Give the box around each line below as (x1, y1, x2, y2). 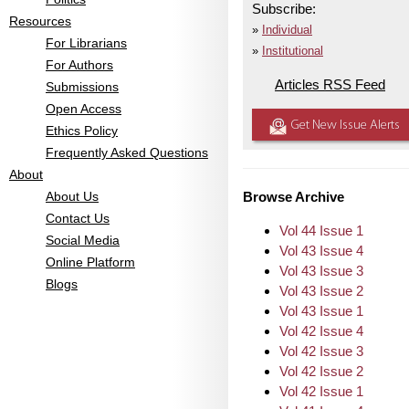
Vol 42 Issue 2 (279, 363, 363, 379)
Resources (9, 14, 71, 28)
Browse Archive (243, 189, 344, 204)
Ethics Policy (46, 123, 118, 138)
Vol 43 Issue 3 (279, 263, 363, 278)
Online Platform (46, 255, 135, 269)
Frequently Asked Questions (46, 145, 208, 160)
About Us (46, 189, 99, 204)
